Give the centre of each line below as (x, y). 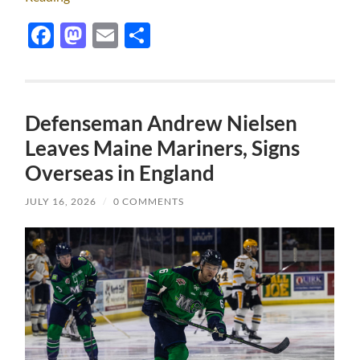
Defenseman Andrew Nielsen (162, 123)
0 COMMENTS (149, 202)
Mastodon (144, 35)
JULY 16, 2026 (61, 202)
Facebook (109, 35)
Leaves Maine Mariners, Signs (163, 148)
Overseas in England (120, 173)
